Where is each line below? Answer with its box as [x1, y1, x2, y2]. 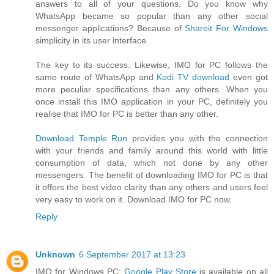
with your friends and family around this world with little [35, 146, 268, 156]
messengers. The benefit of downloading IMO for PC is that [35, 170, 268, 180]
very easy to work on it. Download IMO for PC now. [35, 194, 232, 205]
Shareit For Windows [185, 23, 268, 34]
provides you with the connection [127, 133, 268, 144]
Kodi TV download [157, 72, 230, 83]
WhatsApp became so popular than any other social [35, 11, 268, 21]
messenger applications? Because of [35, 23, 185, 34]
